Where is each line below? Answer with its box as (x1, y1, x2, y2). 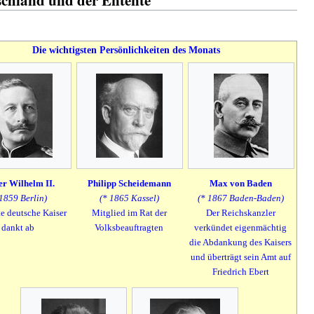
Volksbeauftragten (95, 222, 163, 233)
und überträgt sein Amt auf (190, 252, 291, 263)
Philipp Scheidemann (87, 178, 171, 189)
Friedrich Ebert (212, 266, 269, 278)
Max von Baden (209, 178, 272, 189)
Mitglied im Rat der (91, 207, 167, 219)
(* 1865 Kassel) (99, 193, 159, 204)
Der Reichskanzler (205, 207, 275, 219)
